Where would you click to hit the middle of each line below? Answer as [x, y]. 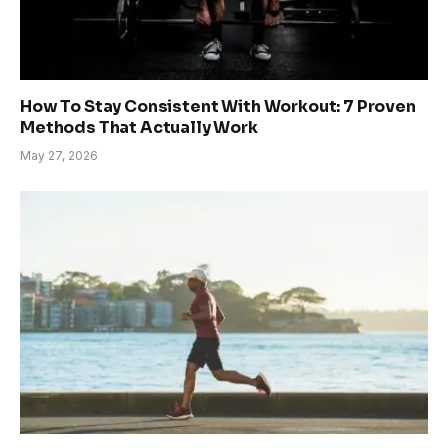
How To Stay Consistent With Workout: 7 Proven [218, 106]
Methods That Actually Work [139, 127]
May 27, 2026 [59, 155]
